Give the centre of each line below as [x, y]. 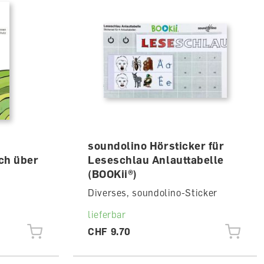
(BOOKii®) [112, 174]
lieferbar [107, 214]
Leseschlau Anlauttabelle [156, 160]
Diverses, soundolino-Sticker [152, 193]
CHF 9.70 [109, 232]
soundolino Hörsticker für [156, 146]
